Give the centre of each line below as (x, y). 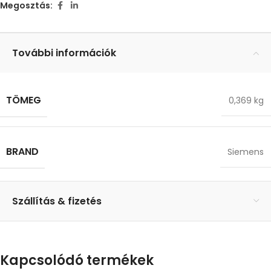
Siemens (246, 152)
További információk (64, 53)
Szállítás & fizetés (57, 201)
